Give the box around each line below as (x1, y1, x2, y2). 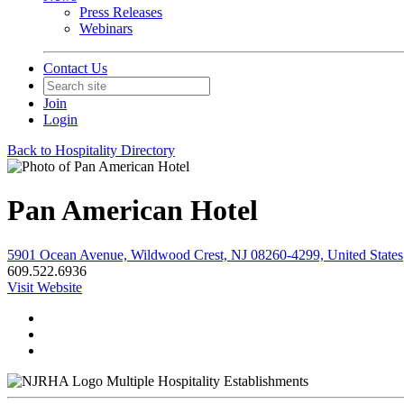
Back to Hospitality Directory (7, 142, 175, 158)
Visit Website (7, 279, 82, 295)
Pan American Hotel (7, 194, 258, 227)
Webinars (79, 21, 133, 36)
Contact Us (43, 60, 107, 76)
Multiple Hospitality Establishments (106, 372, 308, 389)
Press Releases (79, 5, 162, 20)
